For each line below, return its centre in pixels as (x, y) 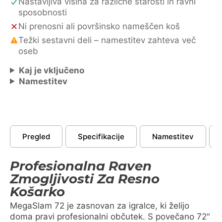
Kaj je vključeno (52, 70)
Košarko (37, 192)
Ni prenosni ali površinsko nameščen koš (99, 26)
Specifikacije (101, 136)
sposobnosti (43, 12)
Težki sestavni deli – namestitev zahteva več (107, 40)
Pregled (36, 136)
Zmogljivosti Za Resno (85, 179)
